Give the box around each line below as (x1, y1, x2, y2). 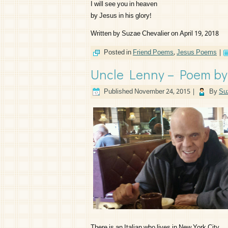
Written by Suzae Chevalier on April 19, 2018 (91, 28, 219, 40)
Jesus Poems (177, 47, 217, 59)
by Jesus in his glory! (91, 10, 152, 22)
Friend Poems (133, 47, 174, 59)
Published (104, 86, 133, 98)
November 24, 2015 (134, 86, 190, 98)
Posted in (104, 47, 131, 59)
